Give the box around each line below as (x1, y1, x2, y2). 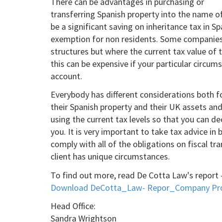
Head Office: (51, 200, 96, 212)
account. (51, 70, 82, 82)
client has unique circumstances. (51, 151, 170, 162)
